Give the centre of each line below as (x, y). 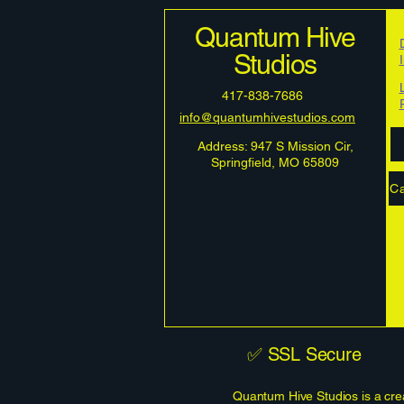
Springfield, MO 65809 (275, 162)
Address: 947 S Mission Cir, (275, 146)
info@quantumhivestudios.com (267, 117)
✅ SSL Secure (304, 354)
